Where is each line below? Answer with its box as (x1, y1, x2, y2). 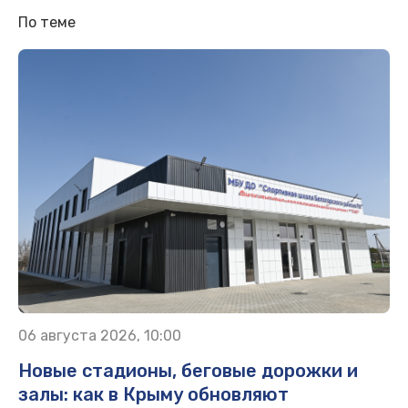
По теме (18, 13, 76, 31)
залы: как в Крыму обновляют (18, 382, 289, 405)
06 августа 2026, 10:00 (18, 326, 181, 344)
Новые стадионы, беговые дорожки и (18, 359, 358, 382)
